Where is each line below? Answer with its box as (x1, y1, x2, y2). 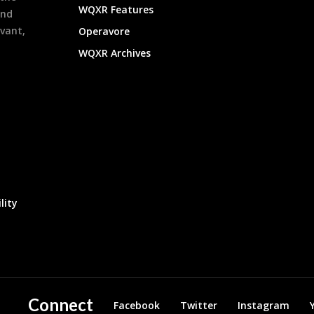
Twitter (180, 299, 217, 313)
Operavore (78, 24, 130, 38)
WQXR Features (78, 2, 154, 16)
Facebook (114, 299, 160, 313)
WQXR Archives (78, 46, 151, 60)
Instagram (238, 299, 289, 313)
